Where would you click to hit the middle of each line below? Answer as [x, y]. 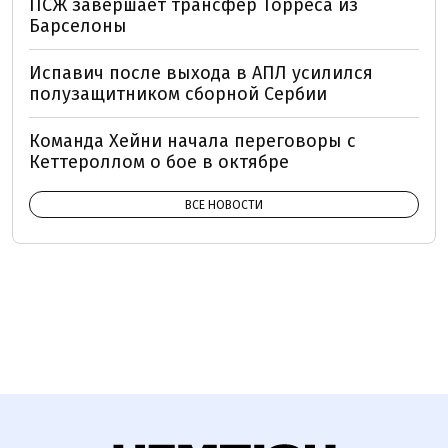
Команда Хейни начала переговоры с [192, 140]
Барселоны [78, 25]
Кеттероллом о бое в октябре [159, 161]
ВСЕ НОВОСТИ [224, 204]
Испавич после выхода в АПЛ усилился [201, 72]
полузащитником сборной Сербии [178, 93]
